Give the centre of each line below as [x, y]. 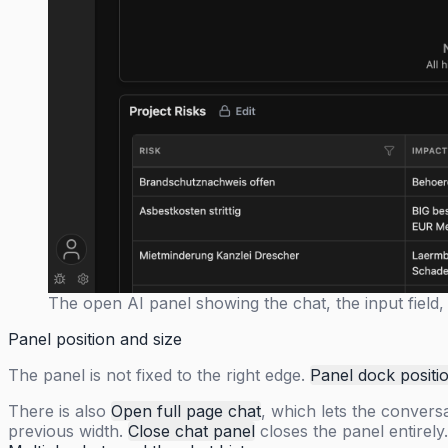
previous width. [68, 431]
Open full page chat [186, 411]
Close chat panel [191, 431]
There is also [59, 411]
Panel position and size [95, 339]
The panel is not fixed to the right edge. [159, 375]
